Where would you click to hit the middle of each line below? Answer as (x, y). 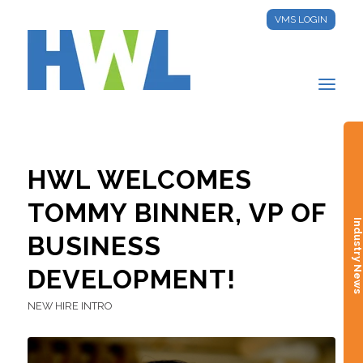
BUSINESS (94, 246)
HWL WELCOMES (139, 179)
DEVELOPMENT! (131, 279)
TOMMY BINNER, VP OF (176, 213)
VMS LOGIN (301, 19)
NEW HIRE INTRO (69, 306)
